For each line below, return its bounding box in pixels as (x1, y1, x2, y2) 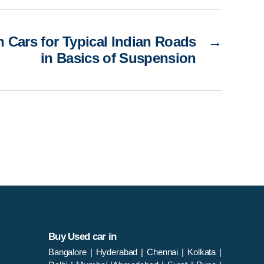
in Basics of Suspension (40, 49, 196, 66)
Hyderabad (95, 246, 141, 257)
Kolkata (187, 246, 216, 257)
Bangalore (48, 246, 90, 257)
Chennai (147, 246, 179, 257)
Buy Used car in (48, 230, 117, 242)
